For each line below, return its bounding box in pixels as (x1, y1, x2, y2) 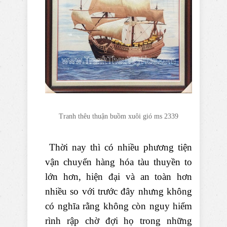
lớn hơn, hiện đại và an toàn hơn (45, 171, 192, 182)
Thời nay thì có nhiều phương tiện (45, 141, 192, 153)
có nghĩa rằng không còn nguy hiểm (45, 200, 192, 211)
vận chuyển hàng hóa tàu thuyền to (45, 156, 192, 167)
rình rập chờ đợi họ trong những (45, 215, 192, 226)
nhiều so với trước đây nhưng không (45, 185, 192, 197)
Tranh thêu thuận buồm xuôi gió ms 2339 (59, 112, 178, 120)
